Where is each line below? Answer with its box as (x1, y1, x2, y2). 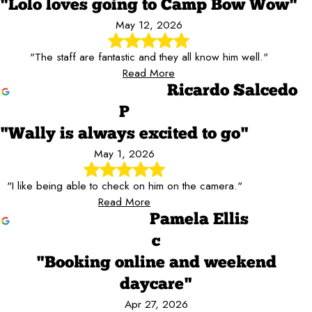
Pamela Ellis (150, 212, 249, 229)
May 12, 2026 (115, 16, 182, 33)
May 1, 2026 (94, 145, 155, 162)
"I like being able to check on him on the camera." (6, 178, 242, 194)
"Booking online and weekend (36, 255, 276, 272)
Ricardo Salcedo (167, 82, 297, 100)
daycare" (120, 276, 192, 294)
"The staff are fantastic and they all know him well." (29, 48, 268, 65)
